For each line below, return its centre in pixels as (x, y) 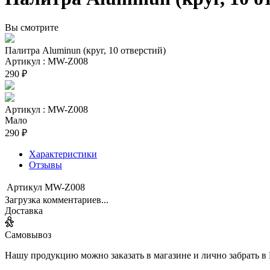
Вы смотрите (32, 27)
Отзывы (46, 165)
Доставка (24, 210)
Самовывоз (28, 234)
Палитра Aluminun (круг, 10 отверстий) (85, 50)
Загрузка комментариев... (57, 199)
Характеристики (63, 154)
